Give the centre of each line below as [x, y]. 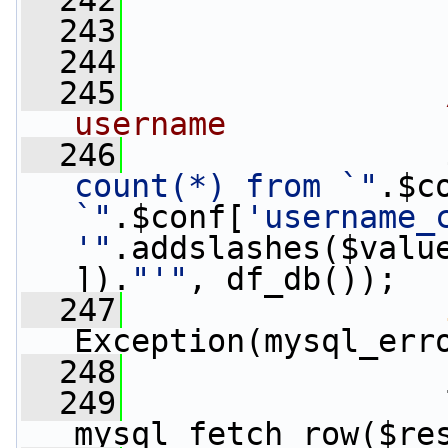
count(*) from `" [226, 186]
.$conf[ [178, 217]
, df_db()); [292, 279]
